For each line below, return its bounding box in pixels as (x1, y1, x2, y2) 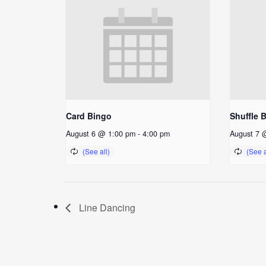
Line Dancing (77, 200, 135, 214)
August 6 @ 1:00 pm (66, 128, 135, 139)
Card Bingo (66, 109, 112, 122)
